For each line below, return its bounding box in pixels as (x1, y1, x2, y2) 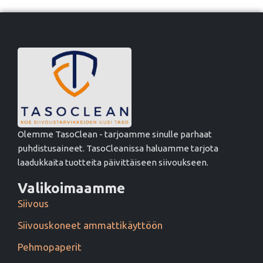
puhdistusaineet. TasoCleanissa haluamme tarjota (18, 143, 218, 154)
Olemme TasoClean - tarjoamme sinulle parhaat (18, 129, 212, 140)
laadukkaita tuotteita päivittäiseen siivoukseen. (18, 157, 208, 168)
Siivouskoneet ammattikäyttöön (18, 220, 163, 231)
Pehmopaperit (18, 241, 82, 253)
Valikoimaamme (18, 180, 125, 197)
